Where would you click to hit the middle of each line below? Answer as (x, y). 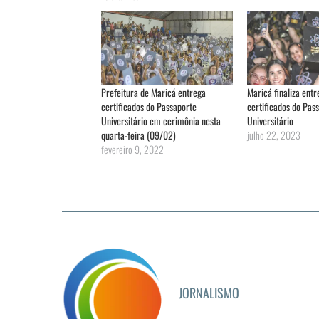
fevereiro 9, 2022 (132, 149)
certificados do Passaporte (149, 106)
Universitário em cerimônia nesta (161, 120)
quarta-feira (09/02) (138, 135)
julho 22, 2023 (273, 135)
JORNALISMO (209, 292)
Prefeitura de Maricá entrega (153, 92)
